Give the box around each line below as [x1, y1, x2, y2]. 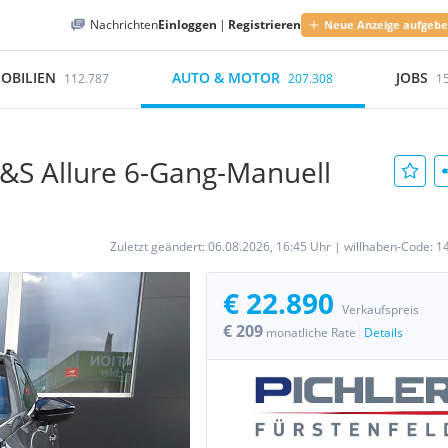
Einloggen [158, 16, 217, 33]
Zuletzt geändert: [110, 238, 208, 255]
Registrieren [228, 16, 301, 33]
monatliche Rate [266, 324, 356, 341]
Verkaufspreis [342, 301, 419, 318]
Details [364, 324, 403, 341]
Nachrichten [90, 16, 158, 33]
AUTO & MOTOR [172, 68, 281, 87]
